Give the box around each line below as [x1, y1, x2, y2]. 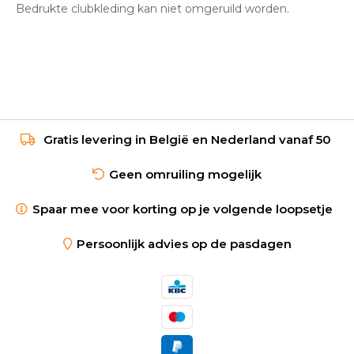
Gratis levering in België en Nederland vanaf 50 [40, 131, 334, 147]
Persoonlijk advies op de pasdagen [76, 235, 292, 251]
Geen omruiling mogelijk [109, 166, 262, 182]
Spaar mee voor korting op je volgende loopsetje [32, 201, 339, 217]
